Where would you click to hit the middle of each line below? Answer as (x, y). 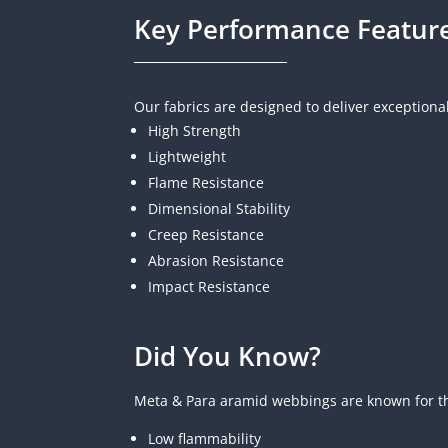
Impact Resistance (209, 286)
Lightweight (187, 156)
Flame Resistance (206, 182)
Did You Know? (228, 356)
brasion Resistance (221, 260)
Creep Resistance (206, 234)
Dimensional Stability (219, 208)
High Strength (195, 130)
